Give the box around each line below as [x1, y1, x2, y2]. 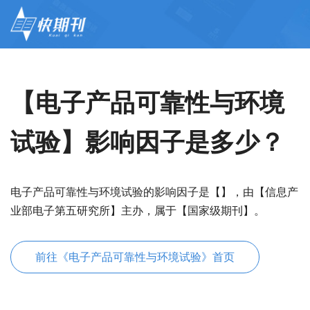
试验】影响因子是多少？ [10, 128, 284, 156]
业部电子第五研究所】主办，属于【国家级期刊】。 [10, 205, 265, 217]
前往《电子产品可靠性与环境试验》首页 [35, 251, 235, 263]
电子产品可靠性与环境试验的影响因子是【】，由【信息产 [10, 186, 298, 198]
